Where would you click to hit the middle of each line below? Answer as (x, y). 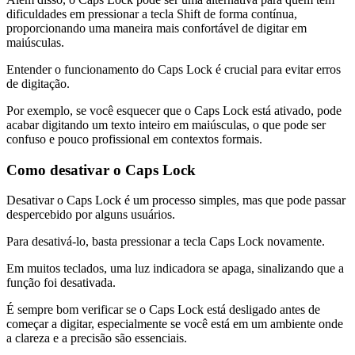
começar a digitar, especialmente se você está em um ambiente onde (175, 324)
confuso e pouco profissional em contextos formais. (134, 139)
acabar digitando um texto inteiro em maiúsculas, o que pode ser (166, 124)
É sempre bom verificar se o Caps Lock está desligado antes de (163, 310)
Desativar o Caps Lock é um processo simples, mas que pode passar (176, 200)
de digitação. (38, 83)
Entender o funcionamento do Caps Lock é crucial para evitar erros (174, 69)
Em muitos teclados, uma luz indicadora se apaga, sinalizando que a (175, 269)
